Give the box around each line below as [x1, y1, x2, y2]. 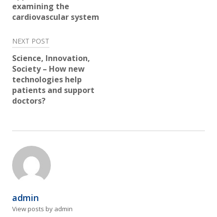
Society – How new [12, 63, 85, 75]
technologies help [12, 74, 82, 85]
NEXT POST [12, 36, 49, 46]
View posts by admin [12, 204, 73, 214]
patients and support [12, 85, 94, 96]
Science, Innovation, [12, 53, 90, 64]
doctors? [12, 95, 46, 107]
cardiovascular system [12, 12, 99, 23]
